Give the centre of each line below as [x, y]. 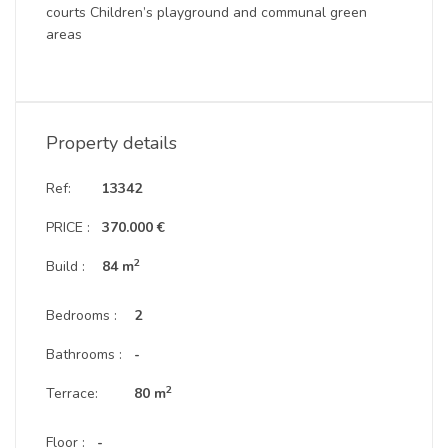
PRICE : [68, 227]
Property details [111, 143]
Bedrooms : [81, 315]
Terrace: [72, 393]
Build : [65, 266]
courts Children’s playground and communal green [206, 12]
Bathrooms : [84, 354]
